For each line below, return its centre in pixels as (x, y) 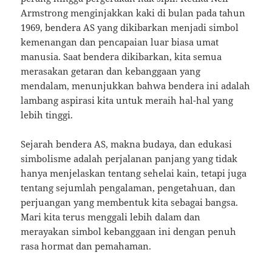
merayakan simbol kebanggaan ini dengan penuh (129, 232)
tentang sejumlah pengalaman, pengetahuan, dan (128, 188)
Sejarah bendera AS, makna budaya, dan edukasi (127, 144)
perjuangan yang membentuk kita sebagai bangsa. (130, 202)
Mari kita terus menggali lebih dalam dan (111, 217)
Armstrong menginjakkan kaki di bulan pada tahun (133, 13)
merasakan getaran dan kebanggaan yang (111, 71)
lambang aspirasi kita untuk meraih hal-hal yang (127, 100)
